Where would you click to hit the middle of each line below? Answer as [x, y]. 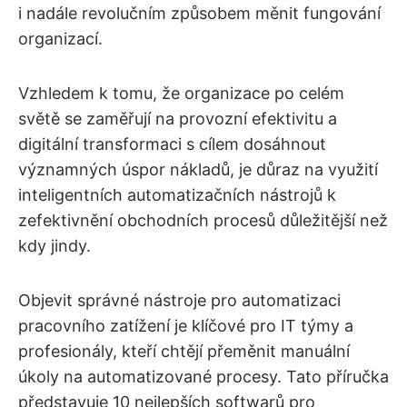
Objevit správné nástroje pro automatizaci [179, 300]
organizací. [60, 39]
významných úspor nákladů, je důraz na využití [198, 169]
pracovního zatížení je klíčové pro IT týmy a [186, 326]
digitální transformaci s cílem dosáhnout [172, 144]
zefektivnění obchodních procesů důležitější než [203, 220]
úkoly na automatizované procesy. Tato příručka [203, 377]
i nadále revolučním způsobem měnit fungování [199, 13]
